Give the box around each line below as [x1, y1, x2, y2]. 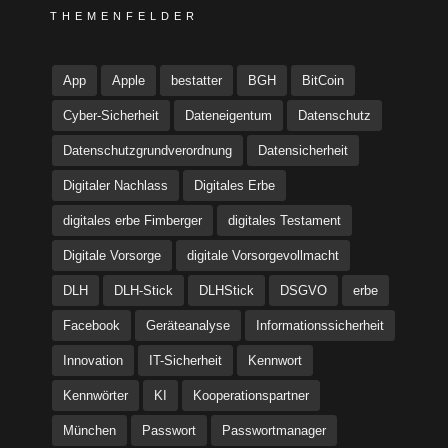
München [63, 423, 116, 438]
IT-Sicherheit [149, 353, 222, 368]
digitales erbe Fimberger [63, 213, 202, 228]
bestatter [171, 73, 222, 88]
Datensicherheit [258, 143, 348, 158]
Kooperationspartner [193, 388, 309, 403]
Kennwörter [63, 388, 128, 403]
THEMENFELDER [50, 10, 199, 22]
